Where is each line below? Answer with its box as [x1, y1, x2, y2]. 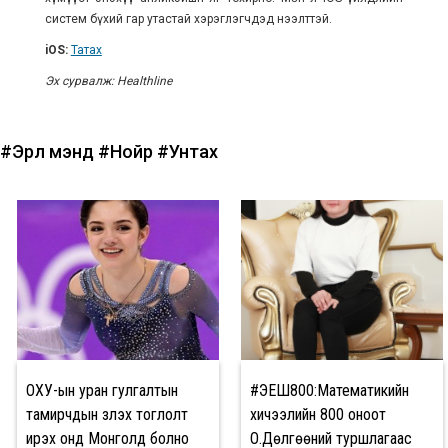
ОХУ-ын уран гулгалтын [26, 380, 178, 400]
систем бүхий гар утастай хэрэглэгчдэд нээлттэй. [44, 11, 332, 26]
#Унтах [157, 140, 218, 162]
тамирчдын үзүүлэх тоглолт [26, 404, 188, 424]
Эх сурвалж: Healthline [44, 73, 172, 88]
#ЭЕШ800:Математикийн [250, 380, 409, 400]
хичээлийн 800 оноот [250, 404, 386, 424]
